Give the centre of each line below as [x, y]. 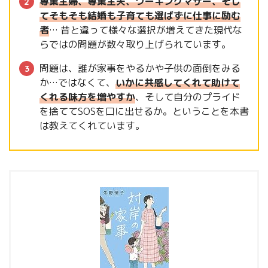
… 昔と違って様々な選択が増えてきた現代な [146, 30]
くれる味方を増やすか [87, 97]
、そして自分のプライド [188, 97]
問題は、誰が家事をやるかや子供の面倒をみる [140, 68]
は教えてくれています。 [92, 126]
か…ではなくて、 [77, 83]
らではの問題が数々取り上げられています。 [135, 45]
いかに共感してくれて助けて [178, 83]
